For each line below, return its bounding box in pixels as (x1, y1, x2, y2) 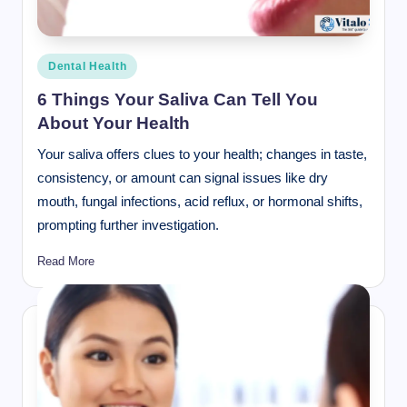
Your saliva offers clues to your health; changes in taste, (37, 146, 367, 163)
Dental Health (48, 59, 127, 73)
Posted (36, 55, 74, 69)
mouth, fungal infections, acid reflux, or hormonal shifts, (37, 194, 362, 210)
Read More (37, 253, 94, 268)
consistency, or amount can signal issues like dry (37, 170, 328, 186)
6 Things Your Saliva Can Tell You (37, 90, 318, 110)
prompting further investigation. (37, 217, 219, 233)
